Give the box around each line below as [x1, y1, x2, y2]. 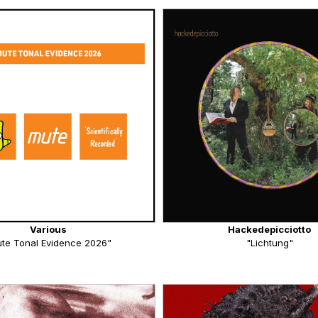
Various [29, 224, 67, 236]
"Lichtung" [246, 237, 293, 249]
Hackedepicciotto [228, 224, 312, 236]
